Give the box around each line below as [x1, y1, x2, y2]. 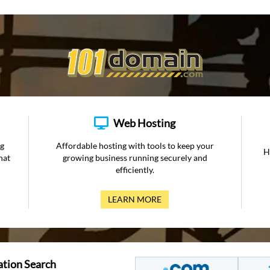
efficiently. [115, 165, 154, 175]
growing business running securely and [62, 152, 207, 163]
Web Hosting [113, 116, 176, 130]
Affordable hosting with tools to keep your [55, 140, 214, 151]
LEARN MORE [108, 194, 162, 204]
